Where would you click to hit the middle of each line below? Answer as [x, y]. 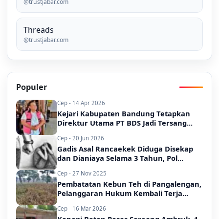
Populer [32, 87]
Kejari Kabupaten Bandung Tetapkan [124, 114]
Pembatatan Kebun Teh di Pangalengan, [129, 184]
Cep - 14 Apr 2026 [81, 103]
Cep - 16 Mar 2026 [82, 209]
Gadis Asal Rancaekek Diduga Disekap [125, 149]
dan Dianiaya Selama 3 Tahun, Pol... [120, 158]
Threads [39, 30]
